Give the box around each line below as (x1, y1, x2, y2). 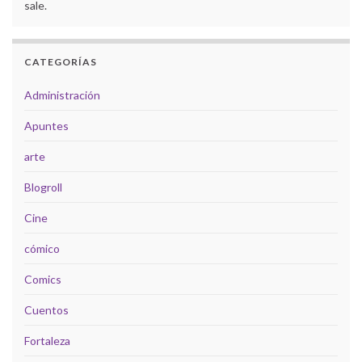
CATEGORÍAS (24, 56, 97, 69)
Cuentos (24, 303, 69, 318)
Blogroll (24, 180, 62, 195)
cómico (24, 242, 60, 256)
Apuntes (24, 119, 69, 133)
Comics (24, 272, 61, 287)
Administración (24, 88, 100, 103)
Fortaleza (24, 334, 70, 348)
